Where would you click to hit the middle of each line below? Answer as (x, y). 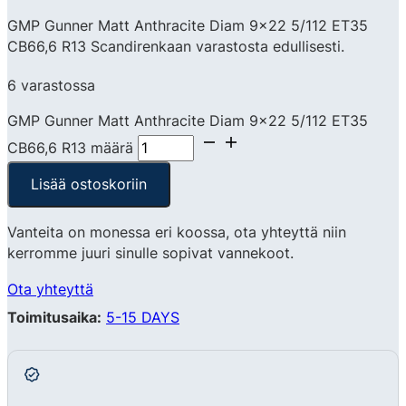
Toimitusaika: (54, 317)
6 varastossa (51, 85)
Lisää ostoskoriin (89, 184)
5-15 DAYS (143, 317)
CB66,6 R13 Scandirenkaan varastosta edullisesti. (176, 46)
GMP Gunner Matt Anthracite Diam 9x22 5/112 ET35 (188, 121)
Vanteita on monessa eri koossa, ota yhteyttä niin (177, 232)
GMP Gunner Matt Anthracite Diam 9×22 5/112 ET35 (188, 25)
